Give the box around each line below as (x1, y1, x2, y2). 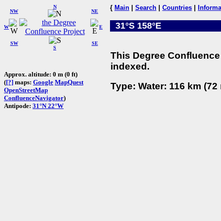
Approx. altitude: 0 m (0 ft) (4, 70, 77, 78)
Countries (162, 4, 192, 11)
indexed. (110, 61, 149, 72)
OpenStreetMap (4, 86, 48, 94)
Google (33, 78, 53, 86)
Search (135, 4, 156, 11)
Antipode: (4, 102, 33, 110)
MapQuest (55, 78, 83, 86)
